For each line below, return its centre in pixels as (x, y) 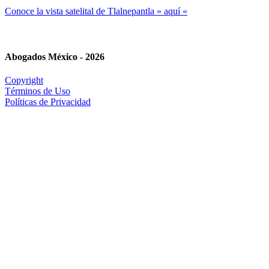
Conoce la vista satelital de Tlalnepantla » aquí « (96, 11)
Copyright (24, 80)
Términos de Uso (38, 91)
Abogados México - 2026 (55, 56)
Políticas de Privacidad (48, 101)
